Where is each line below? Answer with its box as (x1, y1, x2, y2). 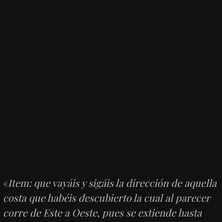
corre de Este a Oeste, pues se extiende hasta (3, 205, 202, 219)
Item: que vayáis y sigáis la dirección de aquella (8, 175, 217, 189)
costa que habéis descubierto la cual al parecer (3, 190, 211, 204)
